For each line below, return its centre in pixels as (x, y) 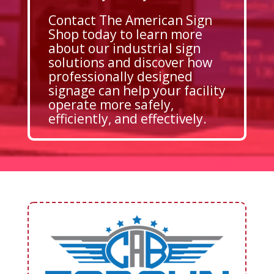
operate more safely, (111, 104)
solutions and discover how (130, 62)
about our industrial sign (124, 48)
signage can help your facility (137, 90)
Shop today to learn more (125, 34)
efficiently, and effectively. (127, 118)
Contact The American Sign (130, 20)
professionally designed (120, 76)
